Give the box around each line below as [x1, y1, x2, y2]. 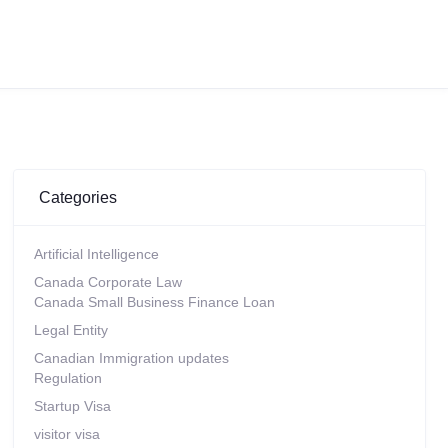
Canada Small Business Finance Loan [33, 294, 275, 310]
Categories [38, 188, 117, 206]
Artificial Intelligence [33, 246, 159, 262]
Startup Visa [33, 398, 111, 414]
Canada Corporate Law [33, 274, 182, 290]
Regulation [33, 370, 102, 386]
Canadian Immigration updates [33, 350, 229, 366]
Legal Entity [33, 322, 108, 338]
